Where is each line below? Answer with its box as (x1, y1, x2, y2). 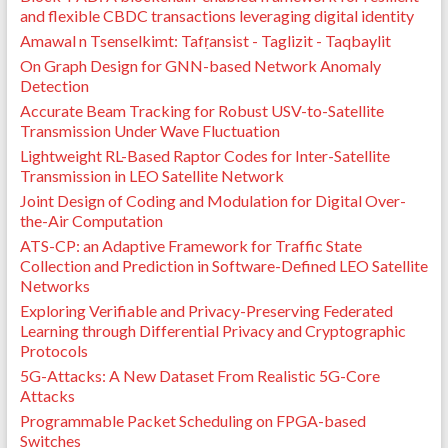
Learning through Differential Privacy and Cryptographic (19, 321, 406, 341)
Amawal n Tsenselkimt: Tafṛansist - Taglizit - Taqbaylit (19, 31, 391, 51)
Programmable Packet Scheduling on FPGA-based (19, 411, 366, 431)
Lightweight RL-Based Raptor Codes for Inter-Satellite (19, 146, 390, 166)
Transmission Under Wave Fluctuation (19, 121, 280, 141)
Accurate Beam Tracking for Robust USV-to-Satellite (19, 101, 384, 121)
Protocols (19, 341, 88, 361)
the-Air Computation (19, 211, 163, 231)
